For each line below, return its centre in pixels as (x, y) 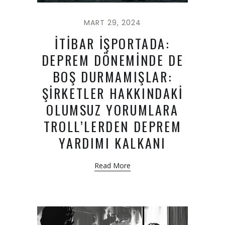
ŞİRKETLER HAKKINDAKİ (113, 93)
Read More (113, 166)
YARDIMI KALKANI (113, 143)
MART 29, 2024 (113, 23)
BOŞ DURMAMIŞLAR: (113, 77)
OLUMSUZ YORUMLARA (113, 110)
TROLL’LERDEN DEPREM (113, 127)
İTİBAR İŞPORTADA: (113, 44)
